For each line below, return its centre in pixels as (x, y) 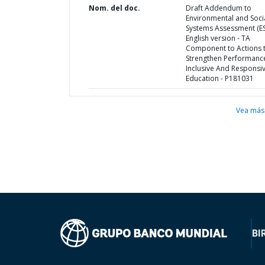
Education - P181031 (219, 78)
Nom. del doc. (114, 8)
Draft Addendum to (218, 8)
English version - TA (218, 38)
